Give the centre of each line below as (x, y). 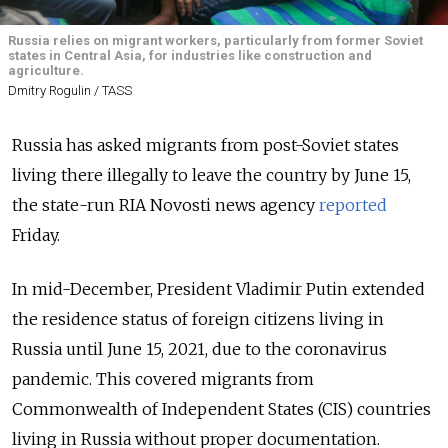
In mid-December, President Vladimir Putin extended (218, 289)
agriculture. (46, 71)
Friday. (36, 235)
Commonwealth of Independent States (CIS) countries (221, 409)
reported (353, 205)
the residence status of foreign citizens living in (198, 319)
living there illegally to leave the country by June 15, (211, 175)
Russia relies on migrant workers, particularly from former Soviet (215, 41)
